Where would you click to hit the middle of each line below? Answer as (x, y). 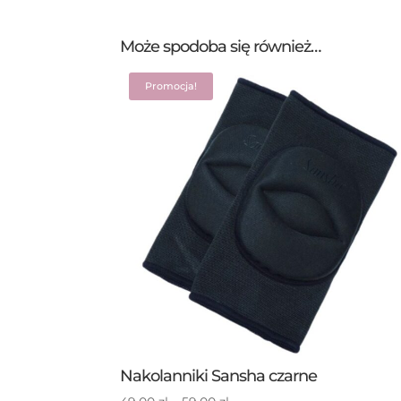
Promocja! (171, 86)
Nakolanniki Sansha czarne (219, 376)
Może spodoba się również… (221, 47)
